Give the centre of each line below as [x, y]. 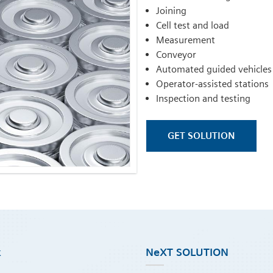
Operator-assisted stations [212, 84]
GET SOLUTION [201, 136]
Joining [171, 11]
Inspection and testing [203, 98]
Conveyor [176, 55]
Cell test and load [193, 25]
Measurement [186, 40]
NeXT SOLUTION [187, 252]
